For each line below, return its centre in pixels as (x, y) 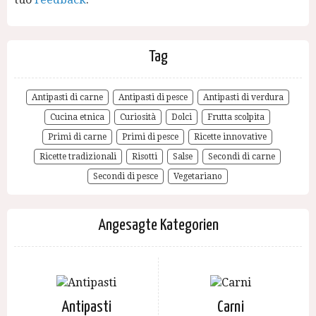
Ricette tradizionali (78, 157)
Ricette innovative (230, 137)
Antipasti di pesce (153, 97)
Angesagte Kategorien (158, 225)
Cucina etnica (77, 117)
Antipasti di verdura (243, 97)
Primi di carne (77, 137)
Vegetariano (197, 176)
